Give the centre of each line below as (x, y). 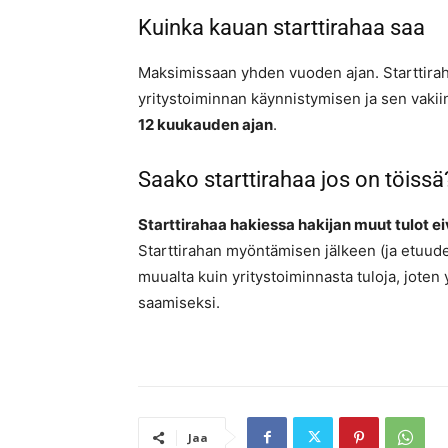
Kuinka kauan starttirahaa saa (281, 28)
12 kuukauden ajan (205, 125)
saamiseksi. (179, 303)
